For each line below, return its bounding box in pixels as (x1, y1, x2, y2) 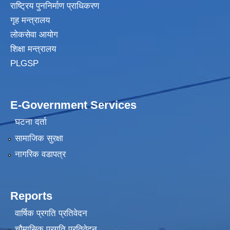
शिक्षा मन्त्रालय (10, 44, 59, 54)
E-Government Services (10, 99, 137, 112)
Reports (10, 189, 52, 203)
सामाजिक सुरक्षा (14, 133, 63, 143)
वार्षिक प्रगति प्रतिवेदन (14, 208, 87, 218)
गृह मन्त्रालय (10, 15, 52, 26)
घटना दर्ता (14, 117, 47, 127)
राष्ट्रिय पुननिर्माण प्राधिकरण (10, 1, 102, 11)
